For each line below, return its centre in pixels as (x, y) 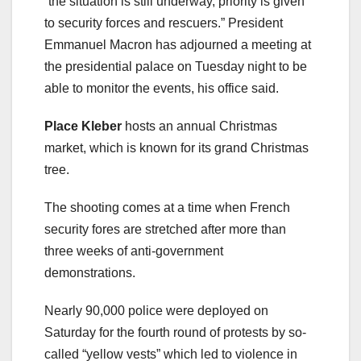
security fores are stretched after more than (165, 230)
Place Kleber (83, 127)
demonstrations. (90, 273)
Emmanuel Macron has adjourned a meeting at (178, 45)
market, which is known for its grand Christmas (176, 148)
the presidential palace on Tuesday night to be (176, 67)
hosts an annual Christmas (199, 127)
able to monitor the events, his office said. (162, 89)
